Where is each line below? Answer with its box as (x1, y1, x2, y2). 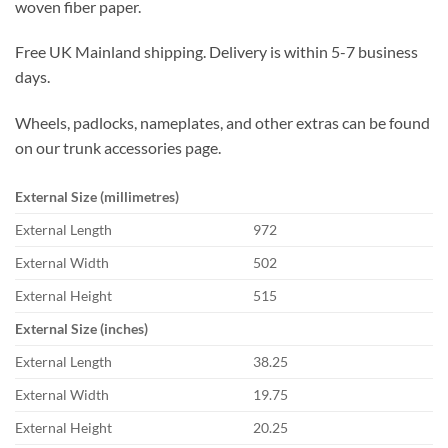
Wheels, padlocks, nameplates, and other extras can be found (15, 113, 430, 133)
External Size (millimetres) (15, 188, 179, 206)
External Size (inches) (15, 320, 148, 338)
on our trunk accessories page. (15, 138, 221, 158)
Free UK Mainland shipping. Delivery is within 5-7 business (15, 42, 418, 62)
